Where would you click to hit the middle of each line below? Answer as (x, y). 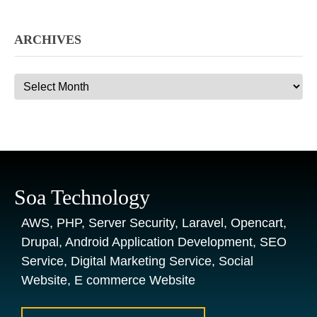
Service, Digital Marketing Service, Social (137, 261)
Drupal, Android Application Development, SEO (154, 242)
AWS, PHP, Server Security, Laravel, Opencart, (154, 223)
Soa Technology (82, 197)
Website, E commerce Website (108, 280)
